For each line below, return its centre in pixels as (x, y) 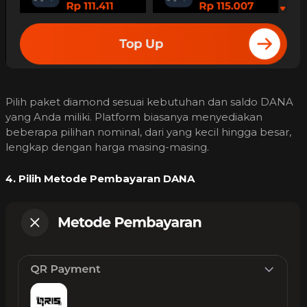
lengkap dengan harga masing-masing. (107, 147)
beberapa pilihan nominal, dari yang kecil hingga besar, (148, 132)
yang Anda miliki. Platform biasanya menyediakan (134, 117)
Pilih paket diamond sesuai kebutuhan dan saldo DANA (149, 102)
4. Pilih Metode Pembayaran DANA (100, 179)
